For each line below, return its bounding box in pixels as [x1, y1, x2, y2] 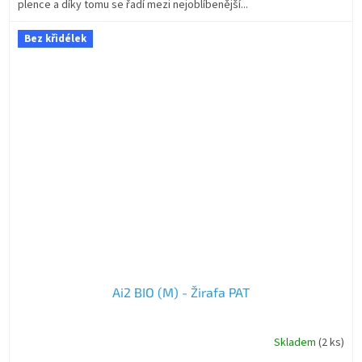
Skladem [274, 335, 318, 351]
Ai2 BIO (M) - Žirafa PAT [112, 284, 250, 300]
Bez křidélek [24, 32, 86, 47]
